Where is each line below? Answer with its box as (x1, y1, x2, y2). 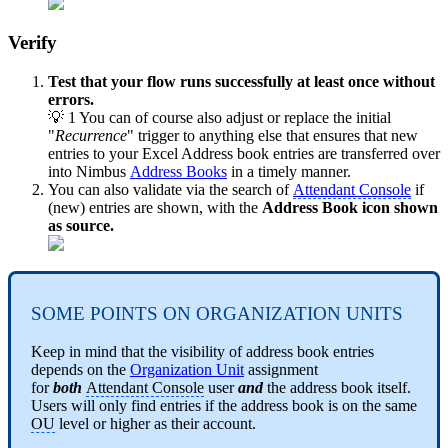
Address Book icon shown (262, 199, 438, 217)
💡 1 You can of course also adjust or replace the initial (48, 109, 391, 127)
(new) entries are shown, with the (48, 199, 262, 217)
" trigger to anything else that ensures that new (127, 127, 418, 145)
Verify (8, 32, 57, 54)
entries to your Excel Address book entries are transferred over (48, 145, 440, 163)
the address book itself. (267, 379, 411, 397)
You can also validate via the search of (48, 181, 293, 199)
